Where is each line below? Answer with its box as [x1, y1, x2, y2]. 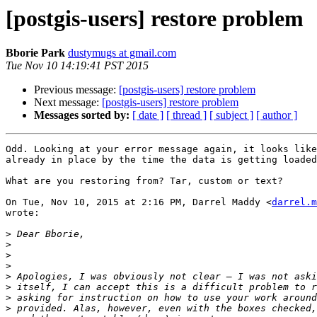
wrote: [6, 207, 40, 219]
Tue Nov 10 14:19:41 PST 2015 [6, 59, 149, 72]
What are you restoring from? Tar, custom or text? [6, 175, 283, 187]
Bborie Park [6, 47, 65, 59]
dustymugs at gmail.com [68, 47, 176, 59]
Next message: [34, 96, 102, 109]
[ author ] [256, 109, 297, 122]
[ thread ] [166, 109, 207, 122]
